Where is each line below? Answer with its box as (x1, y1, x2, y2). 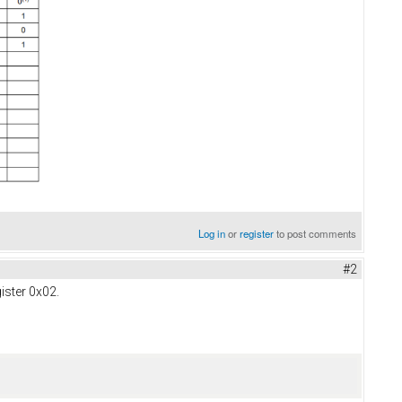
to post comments (274, 225, 357, 240)
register (240, 225, 275, 240)
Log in (198, 225, 226, 240)
